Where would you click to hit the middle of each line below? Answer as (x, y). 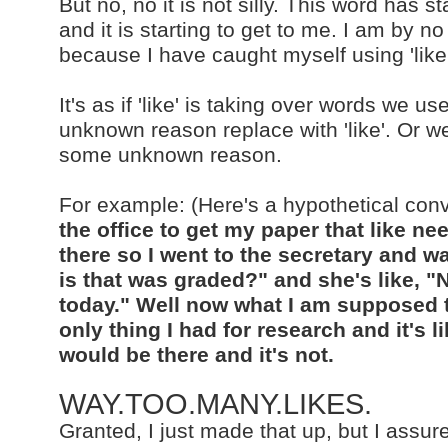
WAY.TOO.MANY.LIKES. (215, 404)
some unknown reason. (170, 154)
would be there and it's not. (196, 354)
